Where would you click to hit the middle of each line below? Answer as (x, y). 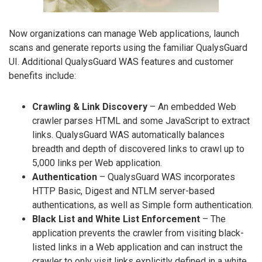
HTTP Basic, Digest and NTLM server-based (123, 191)
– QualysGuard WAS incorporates (166, 177)
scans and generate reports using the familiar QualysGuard (128, 47)
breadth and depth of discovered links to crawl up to (138, 149)
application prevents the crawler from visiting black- (138, 233)
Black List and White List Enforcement (116, 219)
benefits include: (42, 75)
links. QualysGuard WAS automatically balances (128, 135)
